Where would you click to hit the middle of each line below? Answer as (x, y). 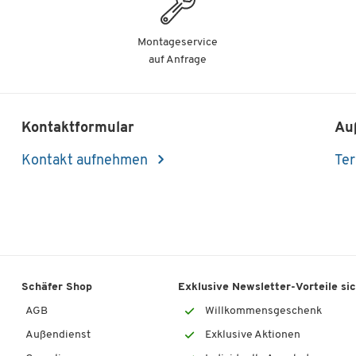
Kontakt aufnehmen (87, 161)
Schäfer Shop (57, 287)
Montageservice (178, 43)
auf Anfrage (178, 60)
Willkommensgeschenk (263, 311)
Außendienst (58, 335)
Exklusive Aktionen (252, 335)
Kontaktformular (78, 128)
